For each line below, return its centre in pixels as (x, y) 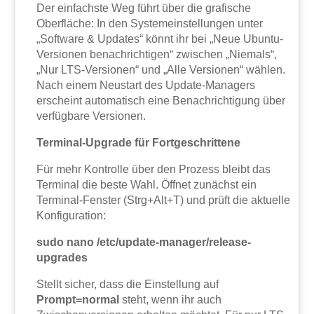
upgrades (62, 258)
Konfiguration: (71, 216)
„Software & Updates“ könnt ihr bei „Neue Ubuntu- (160, 39)
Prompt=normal (78, 300)
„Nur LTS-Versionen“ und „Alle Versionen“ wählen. (161, 70)
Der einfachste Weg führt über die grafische (144, 8)
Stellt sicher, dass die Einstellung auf (128, 285)
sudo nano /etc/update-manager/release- (144, 243)
